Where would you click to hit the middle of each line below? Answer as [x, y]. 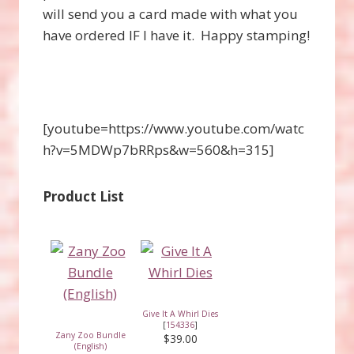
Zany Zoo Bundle [90, 335]
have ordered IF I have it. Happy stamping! [176, 35]
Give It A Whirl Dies [180, 313]
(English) [90, 346]
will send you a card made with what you [170, 13]
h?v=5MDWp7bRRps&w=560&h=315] [158, 149]
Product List [83, 196]
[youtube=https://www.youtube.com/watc [173, 128]
